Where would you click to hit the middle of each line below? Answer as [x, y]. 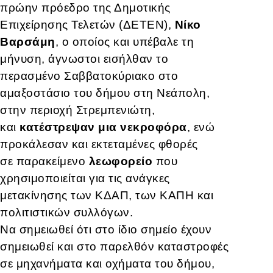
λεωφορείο [120, 161]
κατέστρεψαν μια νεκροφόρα [103, 127]
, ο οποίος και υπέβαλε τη [124, 42]
